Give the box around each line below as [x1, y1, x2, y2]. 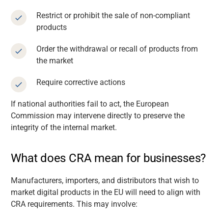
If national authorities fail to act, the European [11, 99, 169, 109]
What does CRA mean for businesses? [11, 151, 206, 165]
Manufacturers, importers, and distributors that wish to [11, 175, 199, 185]
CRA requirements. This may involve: [11, 199, 138, 209]
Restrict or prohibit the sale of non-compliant [36, 10, 191, 20]
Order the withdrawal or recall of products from [36, 44, 198, 54]
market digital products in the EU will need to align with [11, 187, 201, 197]
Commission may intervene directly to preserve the [11, 110, 185, 120]
